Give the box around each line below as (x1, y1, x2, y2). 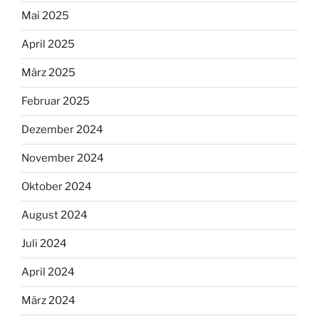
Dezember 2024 (21, 123, 103, 137)
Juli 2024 (21, 237, 67, 251)
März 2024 (21, 294, 75, 308)
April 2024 (21, 266, 75, 279)
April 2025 (21, 38, 75, 51)
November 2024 (21, 152, 104, 165)
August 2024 (21, 209, 88, 222)
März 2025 (21, 66, 75, 80)
